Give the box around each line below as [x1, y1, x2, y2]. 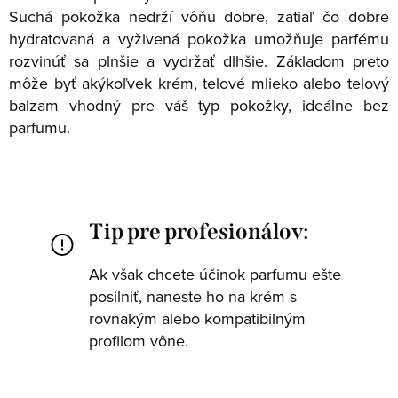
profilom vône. [89, 329, 188, 352]
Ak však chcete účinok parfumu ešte [89, 262, 341, 285]
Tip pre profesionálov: [89, 218, 308, 245]
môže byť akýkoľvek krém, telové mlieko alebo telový [9, 71, 389, 94]
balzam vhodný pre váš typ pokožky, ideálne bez [9, 93, 389, 116]
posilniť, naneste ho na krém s [89, 284, 297, 307]
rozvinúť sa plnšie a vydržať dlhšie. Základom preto [9, 49, 389, 72]
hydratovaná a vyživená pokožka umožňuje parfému [9, 27, 389, 50]
